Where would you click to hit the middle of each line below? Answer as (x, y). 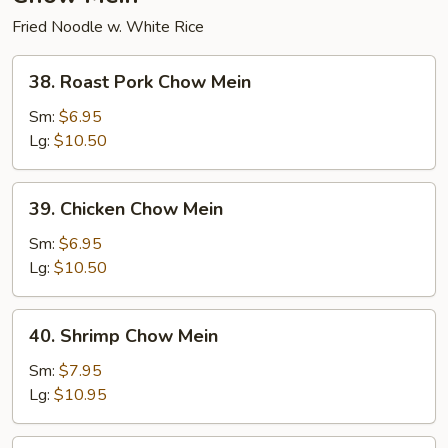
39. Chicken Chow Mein (126, 209)
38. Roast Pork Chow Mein (140, 82)
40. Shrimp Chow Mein (123, 336)
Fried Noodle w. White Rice (108, 27)
